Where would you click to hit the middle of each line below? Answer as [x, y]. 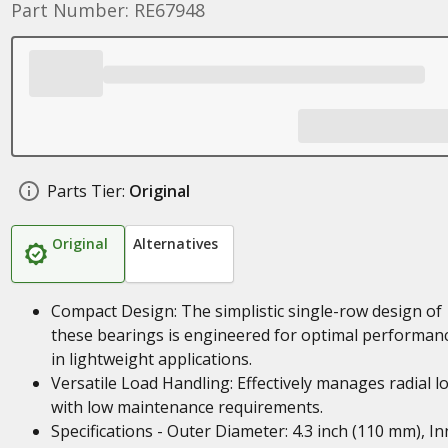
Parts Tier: [85, 191]
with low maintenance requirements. [186, 407]
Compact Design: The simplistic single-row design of [246, 311]
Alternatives [175, 243]
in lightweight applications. [151, 359]
